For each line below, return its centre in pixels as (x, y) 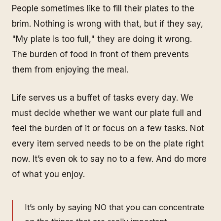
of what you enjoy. (48, 174)
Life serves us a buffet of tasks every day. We (103, 97)
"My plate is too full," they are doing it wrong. (102, 39)
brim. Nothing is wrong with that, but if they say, (108, 24)
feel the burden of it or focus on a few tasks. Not (108, 128)
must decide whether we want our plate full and (107, 113)
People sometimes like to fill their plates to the (103, 9)
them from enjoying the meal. (70, 70)
